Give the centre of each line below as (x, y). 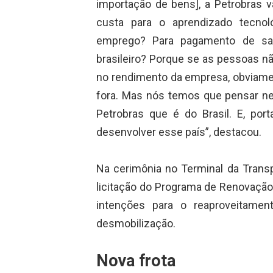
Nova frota (136, 261)
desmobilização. (136, 224)
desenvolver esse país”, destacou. (179, 132)
